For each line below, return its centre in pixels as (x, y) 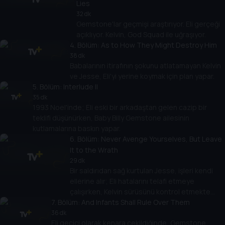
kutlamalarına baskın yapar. (77, 129)
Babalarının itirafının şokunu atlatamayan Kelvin (145, 66)
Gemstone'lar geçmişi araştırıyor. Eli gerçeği (148, 24)
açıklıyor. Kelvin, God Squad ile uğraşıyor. (141, 35)
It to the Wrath (94, 150)
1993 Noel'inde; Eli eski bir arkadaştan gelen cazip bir (120, 107)
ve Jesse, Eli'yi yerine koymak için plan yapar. (142, 76)
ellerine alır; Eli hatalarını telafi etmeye (132, 181)
